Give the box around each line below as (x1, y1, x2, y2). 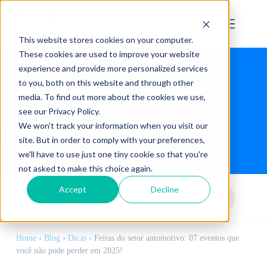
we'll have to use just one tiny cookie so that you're (18, 148, 208, 159)
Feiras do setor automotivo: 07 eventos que (94, 234, 239, 243)
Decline (150, 184, 179, 194)
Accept (59, 184, 87, 194)
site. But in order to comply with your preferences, (18, 134, 205, 145)
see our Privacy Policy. (18, 105, 100, 116)
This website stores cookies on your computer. (18, 34, 193, 45)
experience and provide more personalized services (18, 63, 208, 73)
